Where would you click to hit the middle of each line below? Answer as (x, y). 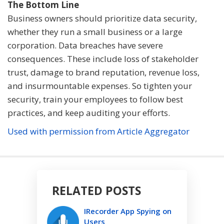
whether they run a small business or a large (95, 32)
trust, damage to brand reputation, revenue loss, (103, 72)
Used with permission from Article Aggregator (98, 131)
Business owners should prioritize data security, (102, 18)
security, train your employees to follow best (95, 99)
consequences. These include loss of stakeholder (103, 59)
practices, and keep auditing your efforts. (89, 113)
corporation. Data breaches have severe (85, 45)
